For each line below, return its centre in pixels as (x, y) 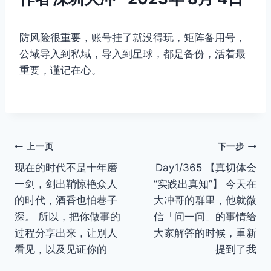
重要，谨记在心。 (60, 70)
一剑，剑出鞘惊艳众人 (66, 184)
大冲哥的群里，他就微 (205, 200)
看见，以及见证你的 (61, 249)
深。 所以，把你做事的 (67, 216)
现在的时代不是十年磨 (66, 167)
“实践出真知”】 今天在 (205, 184)
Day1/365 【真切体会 (206, 167)
